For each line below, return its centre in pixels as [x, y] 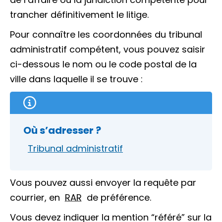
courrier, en [37, 197]
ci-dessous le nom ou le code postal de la [103, 64]
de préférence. [116, 197]
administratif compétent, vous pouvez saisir [108, 49]
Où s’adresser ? [62, 130]
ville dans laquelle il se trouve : [76, 79]
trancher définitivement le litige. [79, 15]
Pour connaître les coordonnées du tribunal [106, 34]
